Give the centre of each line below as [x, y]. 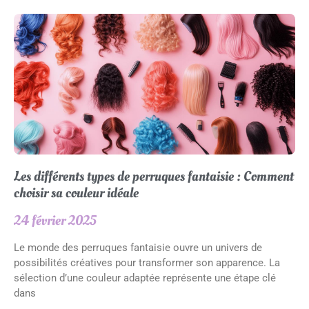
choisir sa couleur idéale [76, 193]
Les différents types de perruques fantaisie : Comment [154, 177]
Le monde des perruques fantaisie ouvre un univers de [138, 248]
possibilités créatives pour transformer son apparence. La [147, 263]
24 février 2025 [55, 221]
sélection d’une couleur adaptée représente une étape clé [145, 278]
